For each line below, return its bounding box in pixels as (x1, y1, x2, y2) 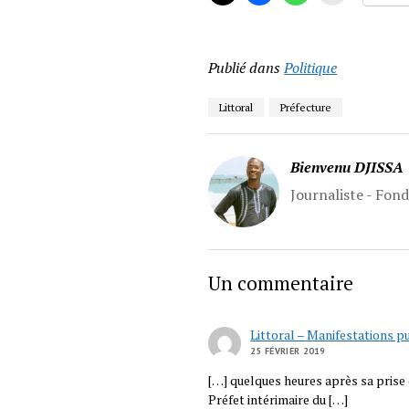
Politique (284, 57, 338, 78)
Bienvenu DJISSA (290, 156, 404, 177)
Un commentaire (208, 269, 354, 296)
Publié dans (208, 57, 281, 78)
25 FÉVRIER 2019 (250, 344, 326, 357)
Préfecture (280, 100, 332, 114)
